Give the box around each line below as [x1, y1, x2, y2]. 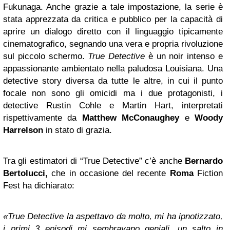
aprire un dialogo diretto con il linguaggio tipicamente [3, 27, 223, 37]
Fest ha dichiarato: [3, 181, 74, 191]
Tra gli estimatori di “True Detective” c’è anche [3, 156, 185, 166]
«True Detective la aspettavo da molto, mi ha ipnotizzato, [3, 212, 223, 222]
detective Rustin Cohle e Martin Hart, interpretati [3, 101, 223, 111]
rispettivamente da [3, 113, 82, 123]
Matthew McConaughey [82, 113, 180, 123]
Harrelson [3, 125, 43, 136]
